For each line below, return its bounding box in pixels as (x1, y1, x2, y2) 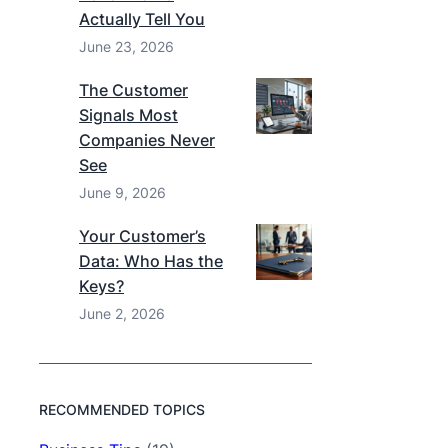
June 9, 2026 (79, 184, 166, 201)
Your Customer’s (79, 226, 206, 246)
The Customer (79, 80, 188, 100)
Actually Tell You (79, 9, 205, 29)
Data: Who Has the (79, 251, 223, 271)
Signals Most (79, 105, 178, 125)
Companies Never (79, 130, 215, 150)
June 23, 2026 (79, 38, 174, 55)
